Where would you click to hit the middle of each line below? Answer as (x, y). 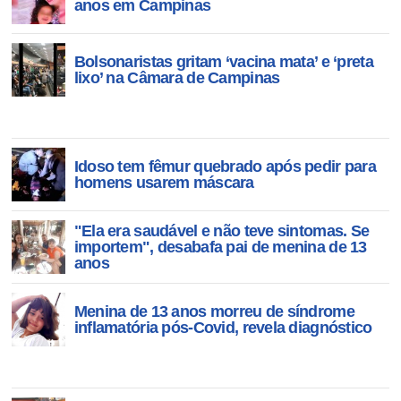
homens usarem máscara (164, 183)
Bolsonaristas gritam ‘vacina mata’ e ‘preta (223, 62)
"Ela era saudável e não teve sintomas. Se (222, 231)
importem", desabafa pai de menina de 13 (220, 247)
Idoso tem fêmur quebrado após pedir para (225, 166)
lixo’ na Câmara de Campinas (177, 78)
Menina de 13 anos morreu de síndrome (214, 311)
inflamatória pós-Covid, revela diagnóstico (223, 328)
